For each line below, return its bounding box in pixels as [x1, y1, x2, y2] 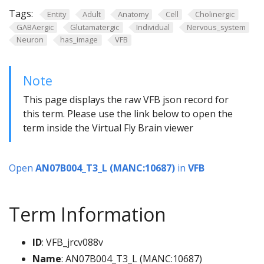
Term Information [9, 202, 166, 227]
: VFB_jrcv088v [42, 236, 103, 249]
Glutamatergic [70, 21, 120, 32]
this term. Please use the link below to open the [23, 107, 233, 121]
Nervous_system [186, 21, 246, 32]
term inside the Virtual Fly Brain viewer [23, 121, 193, 135]
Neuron [16, 34, 44, 45]
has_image [60, 34, 98, 45]
